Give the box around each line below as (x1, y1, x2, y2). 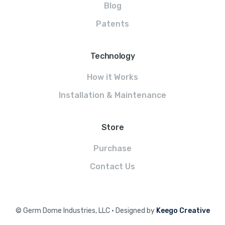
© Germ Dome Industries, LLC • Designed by (15, 206, 156, 215)
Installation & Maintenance (59, 90, 166, 100)
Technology (90, 51, 135, 61)
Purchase (93, 144, 132, 154)
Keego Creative (156, 206, 210, 215)
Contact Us (90, 162, 135, 172)
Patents (96, 19, 129, 29)
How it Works (87, 72, 138, 82)
